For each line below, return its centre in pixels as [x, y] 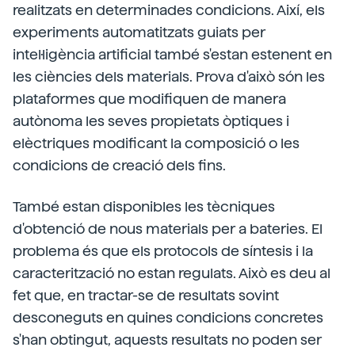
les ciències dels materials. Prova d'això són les [169, 76]
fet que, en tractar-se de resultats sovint [146, 295]
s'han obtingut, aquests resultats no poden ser [167, 339]
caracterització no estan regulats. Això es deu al [172, 273]
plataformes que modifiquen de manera [149, 98]
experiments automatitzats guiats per [139, 32]
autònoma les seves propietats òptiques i [151, 120]
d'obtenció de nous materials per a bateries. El [168, 228]
